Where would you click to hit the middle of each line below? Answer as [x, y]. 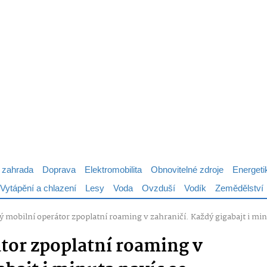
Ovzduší [159, 189]
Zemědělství [239, 189]
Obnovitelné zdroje [187, 170]
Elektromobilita [113, 170]
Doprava [59, 170]
